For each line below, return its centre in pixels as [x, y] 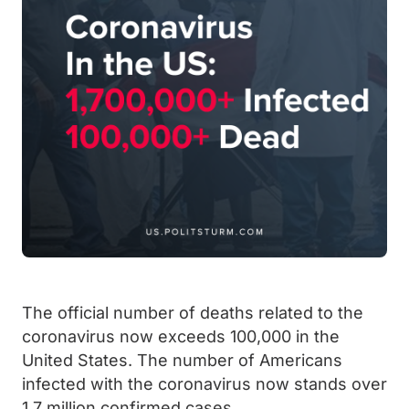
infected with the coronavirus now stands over [204, 384]
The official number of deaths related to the [193, 313]
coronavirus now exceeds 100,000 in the [181, 336]
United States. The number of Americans [182, 360]
